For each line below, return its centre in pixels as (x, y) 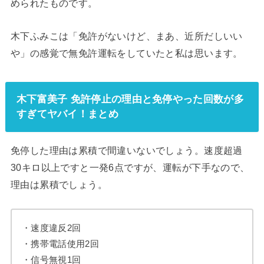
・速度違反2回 (51, 228)
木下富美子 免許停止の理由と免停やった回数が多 (130, 99)
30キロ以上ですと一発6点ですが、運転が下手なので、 (130, 168)
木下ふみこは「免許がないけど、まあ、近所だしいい (126, 36)
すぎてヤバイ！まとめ (67, 114)
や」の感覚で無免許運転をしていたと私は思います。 (126, 53)
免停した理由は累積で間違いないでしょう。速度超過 (126, 151)
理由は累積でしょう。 (59, 185)
